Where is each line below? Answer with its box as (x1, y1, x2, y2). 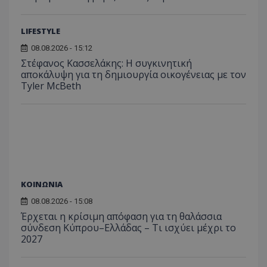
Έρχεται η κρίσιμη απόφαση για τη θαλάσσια (21, 209, 222, 223)
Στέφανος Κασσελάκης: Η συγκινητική (21, 56, 192, 70)
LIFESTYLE (21, 25, 60, 36)
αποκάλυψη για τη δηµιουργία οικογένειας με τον (21, 67, 246, 81)
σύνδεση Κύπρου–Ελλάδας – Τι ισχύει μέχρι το (21, 221, 236, 234)
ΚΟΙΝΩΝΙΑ (21, 178, 63, 190)
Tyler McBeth (21, 79, 81, 92)
